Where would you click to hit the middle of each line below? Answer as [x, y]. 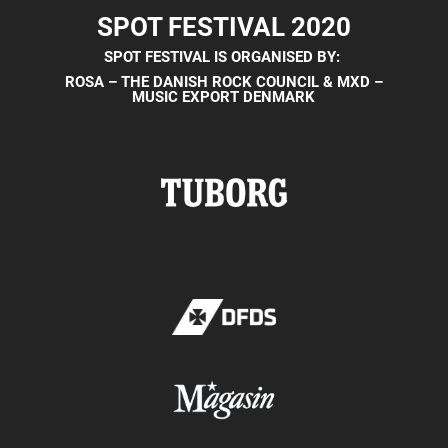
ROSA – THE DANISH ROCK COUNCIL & [200, 82]
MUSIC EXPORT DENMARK [224, 97]
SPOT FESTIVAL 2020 [223, 27]
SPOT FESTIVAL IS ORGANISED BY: [223, 57]
